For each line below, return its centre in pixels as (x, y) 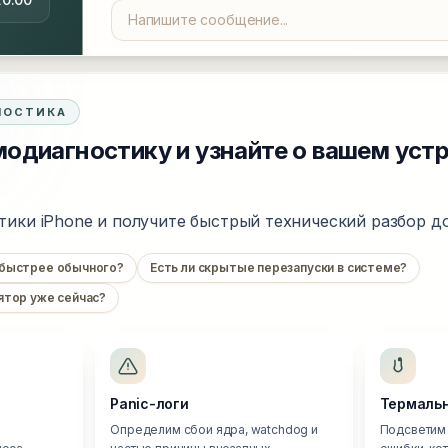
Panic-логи (149, 403)
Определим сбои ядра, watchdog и (214, 429)
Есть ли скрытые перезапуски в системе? (278, 267)
